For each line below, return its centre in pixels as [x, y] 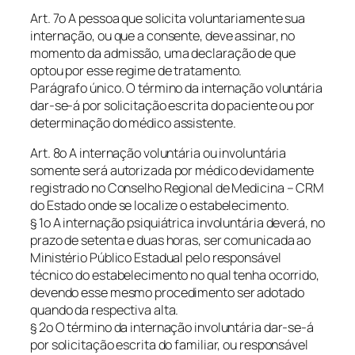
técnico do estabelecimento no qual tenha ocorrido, [175, 275]
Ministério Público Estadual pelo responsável [156, 258]
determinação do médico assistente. [133, 123]
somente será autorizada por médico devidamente [172, 171]
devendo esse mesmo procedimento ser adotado [167, 293]
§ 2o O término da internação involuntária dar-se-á [172, 328]
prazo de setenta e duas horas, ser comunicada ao [171, 240]
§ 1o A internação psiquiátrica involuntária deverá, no [177, 223]
